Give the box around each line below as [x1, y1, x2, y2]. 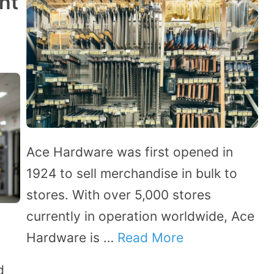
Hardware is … [26, 230, 117, 246]
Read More [117, 230, 183, 246]
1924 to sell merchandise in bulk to [26, 166, 237, 182]
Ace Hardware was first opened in [26, 144, 233, 160]
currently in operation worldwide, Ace [26, 209, 254, 224]
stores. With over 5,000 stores [26, 187, 211, 203]
